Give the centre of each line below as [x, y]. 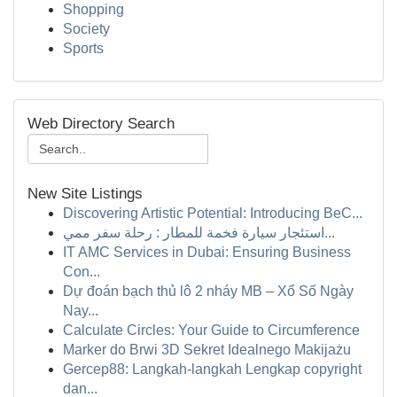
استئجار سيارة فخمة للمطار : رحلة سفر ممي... [330, 233]
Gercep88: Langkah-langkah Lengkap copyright [212, 369]
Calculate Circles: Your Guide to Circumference [211, 330]
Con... [82, 272]
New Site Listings [85, 194]
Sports [83, 48]
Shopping [93, 9]
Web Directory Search [101, 124]
